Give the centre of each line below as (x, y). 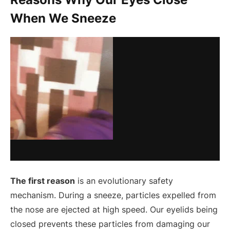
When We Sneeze (63, 18)
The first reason (43, 180)
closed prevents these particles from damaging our (110, 224)
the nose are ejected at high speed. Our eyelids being (114, 209)
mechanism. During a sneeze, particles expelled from (113, 195)
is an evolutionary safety (124, 180)
